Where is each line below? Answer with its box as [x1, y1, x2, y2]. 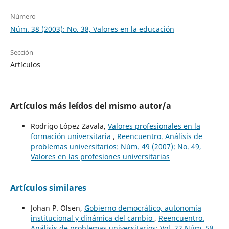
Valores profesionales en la [107, 121, 200, 131]
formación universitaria [30, 131, 113, 141]
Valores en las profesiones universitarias [30, 151, 170, 162]
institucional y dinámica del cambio [30, 213, 154, 223]
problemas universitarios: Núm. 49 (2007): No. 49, [30, 141, 201, 151]
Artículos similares [10, 181, 86, 193]
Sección [10, 47, 33, 57]
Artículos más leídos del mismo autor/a [10, 100, 171, 111]
